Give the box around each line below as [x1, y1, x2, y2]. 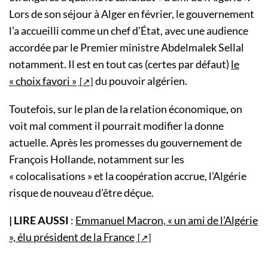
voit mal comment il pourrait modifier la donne [9, 118, 224, 132]
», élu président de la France [9, 230, 135, 243]
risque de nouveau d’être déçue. [9, 185, 154, 199]
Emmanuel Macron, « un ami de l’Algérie [75, 213, 258, 227]
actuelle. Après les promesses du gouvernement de [9, 135, 242, 149]
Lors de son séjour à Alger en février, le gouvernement [9, 7, 254, 20]
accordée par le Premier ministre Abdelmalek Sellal [9, 40, 244, 54]
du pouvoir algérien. [93, 74, 187, 87]
